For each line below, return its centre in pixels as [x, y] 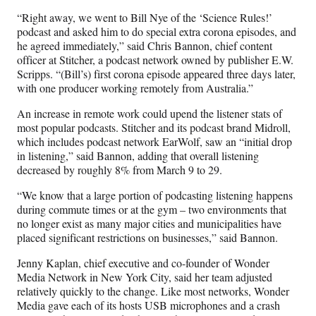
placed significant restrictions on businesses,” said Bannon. [147, 238]
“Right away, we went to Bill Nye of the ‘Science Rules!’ [145, 18]
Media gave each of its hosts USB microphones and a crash [148, 305]
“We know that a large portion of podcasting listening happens [155, 195]
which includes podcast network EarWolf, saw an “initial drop [154, 142]
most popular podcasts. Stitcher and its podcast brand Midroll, [154, 128]
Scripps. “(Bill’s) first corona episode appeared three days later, [156, 74]
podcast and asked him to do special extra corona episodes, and [157, 32]
